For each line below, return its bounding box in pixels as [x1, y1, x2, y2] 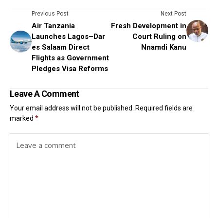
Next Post [161, 10, 186, 17]
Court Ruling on [132, 32, 186, 41]
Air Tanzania [32, 21, 75, 30]
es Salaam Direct [32, 42, 90, 52]
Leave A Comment [10, 88, 79, 99]
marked [10, 114, 35, 122]
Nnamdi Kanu [141, 42, 186, 52]
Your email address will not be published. [10, 104, 134, 112]
